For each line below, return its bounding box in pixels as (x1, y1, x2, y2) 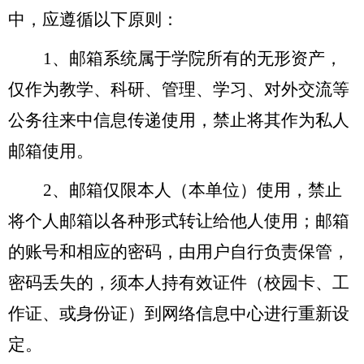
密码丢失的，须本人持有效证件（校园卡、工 (8, 272, 349, 292)
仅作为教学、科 (8, 79, 128, 99)
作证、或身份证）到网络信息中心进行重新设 (8, 303, 349, 323)
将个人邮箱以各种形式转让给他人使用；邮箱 (8, 210, 349, 231)
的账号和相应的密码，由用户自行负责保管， (8, 241, 349, 262)
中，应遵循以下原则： (8, 9, 179, 29)
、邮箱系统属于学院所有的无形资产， (52, 48, 342, 68)
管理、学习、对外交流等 (162, 79, 349, 99)
